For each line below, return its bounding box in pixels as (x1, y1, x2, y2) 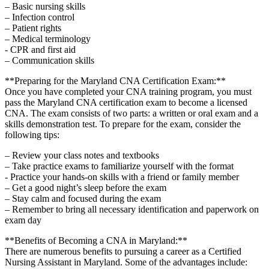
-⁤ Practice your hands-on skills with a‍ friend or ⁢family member (5, 171, 239, 182)
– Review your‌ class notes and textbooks (5, 150, 159, 160)
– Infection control (5, 11, 74, 22)
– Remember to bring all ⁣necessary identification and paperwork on (5, 204, 259, 214)
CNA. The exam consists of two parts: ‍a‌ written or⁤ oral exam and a (5, 107, 258, 118)
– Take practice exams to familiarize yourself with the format (5, 160, 234, 171)
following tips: (5, 129, 59, 140)
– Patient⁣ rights (5, 22, 61, 33)
